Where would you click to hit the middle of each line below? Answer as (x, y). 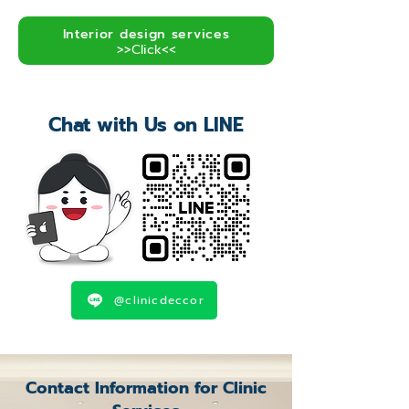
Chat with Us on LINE (146, 125)
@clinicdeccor (159, 300)
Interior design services (146, 34)
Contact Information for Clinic (146, 388)
